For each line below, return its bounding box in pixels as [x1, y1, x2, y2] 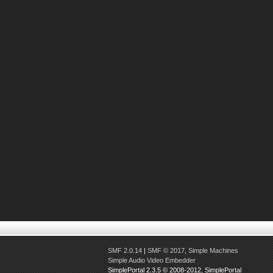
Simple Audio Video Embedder [108, 256, 196, 264]
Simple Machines [188, 246, 238, 254]
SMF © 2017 [147, 246, 185, 254]
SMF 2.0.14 [108, 246, 142, 254]
